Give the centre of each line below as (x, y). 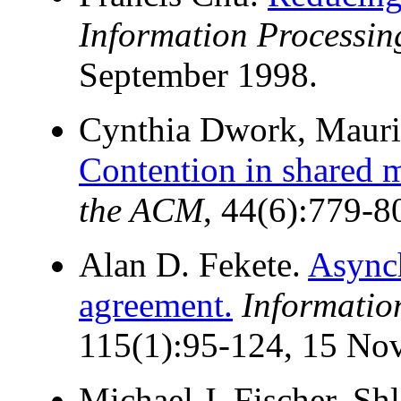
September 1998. (198, 75)
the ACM (141, 210)
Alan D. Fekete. (193, 265)
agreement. (156, 305)
